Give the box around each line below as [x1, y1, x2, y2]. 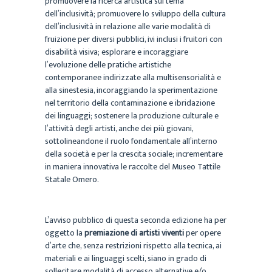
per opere [184, 225, 221, 240]
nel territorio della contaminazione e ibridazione [45, 95, 215, 110]
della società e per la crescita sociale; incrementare [45, 146, 223, 161]
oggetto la [45, 225, 84, 240]
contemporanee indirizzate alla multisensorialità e [45, 70, 221, 84]
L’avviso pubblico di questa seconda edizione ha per [45, 212, 226, 227]
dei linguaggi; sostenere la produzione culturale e [45, 108, 219, 123]
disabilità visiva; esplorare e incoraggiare [45, 44, 188, 59]
